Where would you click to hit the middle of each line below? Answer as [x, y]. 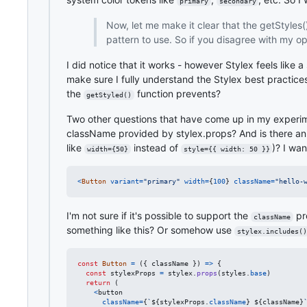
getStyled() [109, 95]
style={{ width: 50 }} [226, 149]
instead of [156, 147]
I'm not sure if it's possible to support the [159, 215]
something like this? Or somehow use [150, 230]
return [98, 282]
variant [125, 181]
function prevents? [177, 93]
